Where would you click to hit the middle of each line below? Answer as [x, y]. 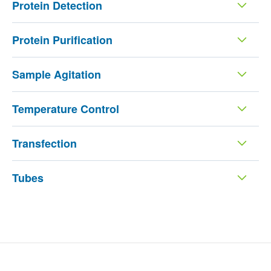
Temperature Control [65, 109]
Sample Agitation [56, 74]
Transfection [44, 143]
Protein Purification [62, 40]
